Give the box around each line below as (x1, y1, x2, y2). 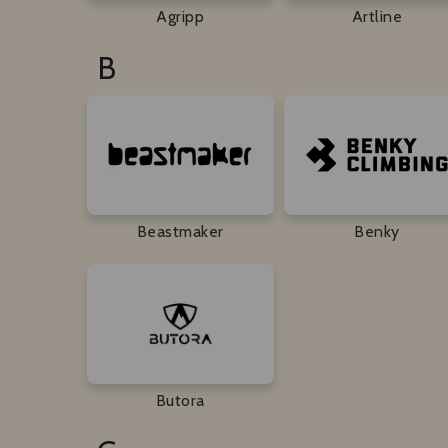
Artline (351, 6, 403, 26)
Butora (155, 390, 205, 410)
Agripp (156, 6, 205, 26)
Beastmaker (136, 221, 224, 241)
